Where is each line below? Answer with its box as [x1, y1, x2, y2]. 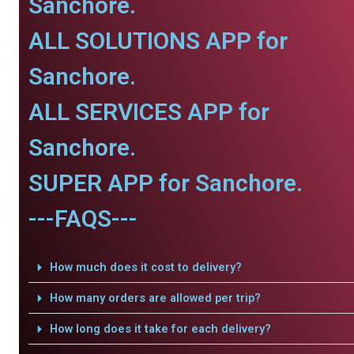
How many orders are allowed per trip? [49, 291, 261, 305]
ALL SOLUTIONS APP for [28, 27, 288, 55]
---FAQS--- [28, 205, 137, 232]
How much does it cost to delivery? [49, 260, 242, 274]
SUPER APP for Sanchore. [28, 169, 303, 197]
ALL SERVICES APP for [28, 98, 269, 126]
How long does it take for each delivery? [49, 322, 271, 336]
